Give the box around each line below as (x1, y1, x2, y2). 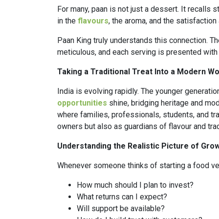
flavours (78, 16, 109, 25)
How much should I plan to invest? (77, 180, 194, 190)
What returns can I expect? (77, 192, 167, 201)
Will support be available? (77, 203, 165, 213)
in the (57, 16, 78, 25)
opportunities (57, 98, 109, 108)
